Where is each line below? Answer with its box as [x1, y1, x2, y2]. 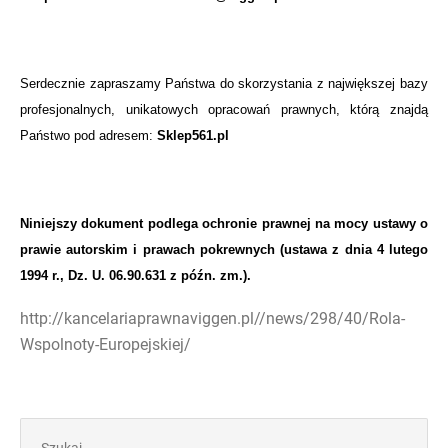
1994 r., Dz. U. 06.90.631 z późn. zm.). [20, 267, 251, 283]
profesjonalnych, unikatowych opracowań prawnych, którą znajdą [20, 101, 428, 117]
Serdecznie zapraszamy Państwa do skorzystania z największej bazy [20, 75, 428, 91]
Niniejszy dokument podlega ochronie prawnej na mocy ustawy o [20, 215, 428, 231]
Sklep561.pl [157, 127, 229, 143]
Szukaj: [19, 418, 66, 435]
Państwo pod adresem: [20, 127, 157, 143]
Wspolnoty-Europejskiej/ [20, 334, 191, 354]
